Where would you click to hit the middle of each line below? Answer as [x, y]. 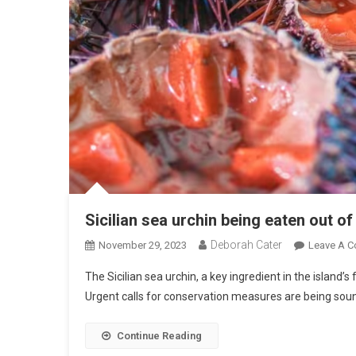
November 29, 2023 [143, 245]
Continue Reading [159, 335]
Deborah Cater [246, 244]
